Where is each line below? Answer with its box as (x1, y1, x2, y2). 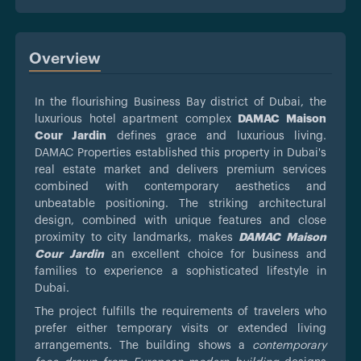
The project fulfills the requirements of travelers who (35, 305, 326, 317)
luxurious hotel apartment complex (35, 113, 239, 125)
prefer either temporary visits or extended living (35, 322, 326, 334)
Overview (29, 51, 101, 67)
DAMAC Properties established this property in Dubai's (35, 147, 326, 159)
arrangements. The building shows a (35, 339, 252, 351)
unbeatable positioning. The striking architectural (35, 197, 326, 210)
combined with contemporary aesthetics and (35, 180, 326, 193)
